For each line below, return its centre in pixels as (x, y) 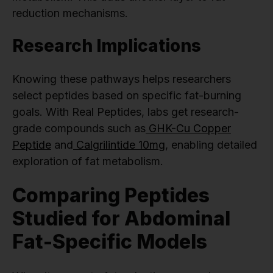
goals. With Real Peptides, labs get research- (126, 112)
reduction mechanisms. (70, 13)
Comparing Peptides (111, 195)
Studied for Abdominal (121, 218)
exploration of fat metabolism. (88, 161)
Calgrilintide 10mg (119, 144)
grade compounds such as (79, 128)
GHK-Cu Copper (188, 128)
